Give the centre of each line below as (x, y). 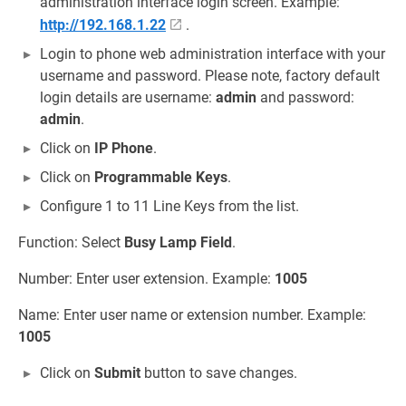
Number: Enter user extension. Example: (146, 278)
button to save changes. (219, 372)
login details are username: (128, 97)
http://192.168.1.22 (103, 24)
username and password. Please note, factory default (210, 75)
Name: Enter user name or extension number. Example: (192, 314)
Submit (117, 372)
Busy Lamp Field (178, 242)
